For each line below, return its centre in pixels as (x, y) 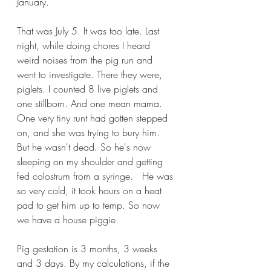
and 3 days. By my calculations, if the (95, 263)
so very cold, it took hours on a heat (91, 191)
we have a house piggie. (69, 220)
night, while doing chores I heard (85, 45)
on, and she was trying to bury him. (90, 132)
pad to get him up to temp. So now (90, 205)
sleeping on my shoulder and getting (91, 162)
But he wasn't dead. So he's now (85, 147)
